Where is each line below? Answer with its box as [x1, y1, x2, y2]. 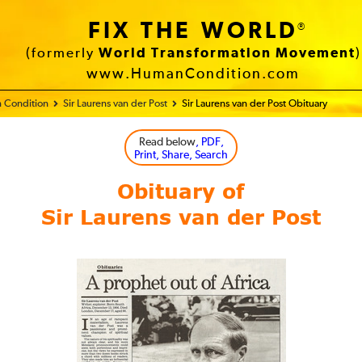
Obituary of [117, 183, 245, 203]
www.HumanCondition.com [86, 67, 300, 82]
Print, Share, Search [134, 149, 228, 161]
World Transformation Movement [98, 47, 356, 61]
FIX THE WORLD [88, 20, 298, 43]
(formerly [25, 47, 99, 61]
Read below [138, 137, 196, 148]
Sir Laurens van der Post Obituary [182, 99, 327, 109]
